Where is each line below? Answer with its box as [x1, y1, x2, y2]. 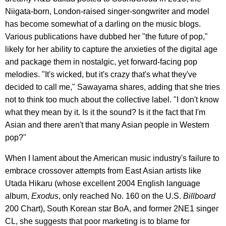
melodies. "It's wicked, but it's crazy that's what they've [5, 70, 197, 79]
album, [5, 191, 31, 200]
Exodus [31, 191, 59, 200]
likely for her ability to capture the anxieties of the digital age [5, 44, 217, 53]
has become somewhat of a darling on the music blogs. [5, 19, 201, 28]
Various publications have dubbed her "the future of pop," [5, 32, 208, 41]
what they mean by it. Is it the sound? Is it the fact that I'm [5, 107, 205, 117]
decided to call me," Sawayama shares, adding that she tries [5, 82, 220, 91]
